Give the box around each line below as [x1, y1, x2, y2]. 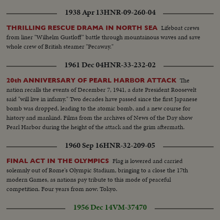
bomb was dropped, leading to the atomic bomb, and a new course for [6, 104, 191, 113]
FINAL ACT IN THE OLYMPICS [6, 157, 110, 165]
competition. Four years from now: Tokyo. [6, 184, 118, 194]
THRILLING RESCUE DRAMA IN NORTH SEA [6, 24, 158, 32]
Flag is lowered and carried [112, 156, 183, 166]
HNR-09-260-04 [103, 7, 156, 18]
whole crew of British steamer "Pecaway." [6, 42, 114, 52]
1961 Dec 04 [64, 59, 104, 71]
